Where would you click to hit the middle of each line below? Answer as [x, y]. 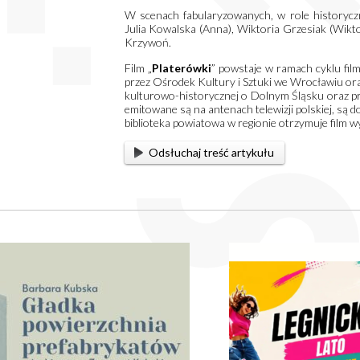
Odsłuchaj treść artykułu [212, 153]
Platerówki [181, 68]
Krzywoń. [147, 42]
